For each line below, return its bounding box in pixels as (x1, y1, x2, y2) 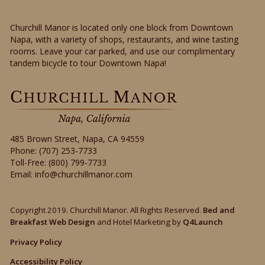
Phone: (10, 145, 40, 157)
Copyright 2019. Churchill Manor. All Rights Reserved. (10, 205, 203, 216)
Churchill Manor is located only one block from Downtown (10, 21, 234, 33)
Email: (10, 169, 35, 180)
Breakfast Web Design (10, 216, 96, 228)
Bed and (203, 205, 235, 216)
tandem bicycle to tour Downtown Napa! (10, 57, 167, 69)
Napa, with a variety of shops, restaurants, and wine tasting (10, 33, 239, 45)
